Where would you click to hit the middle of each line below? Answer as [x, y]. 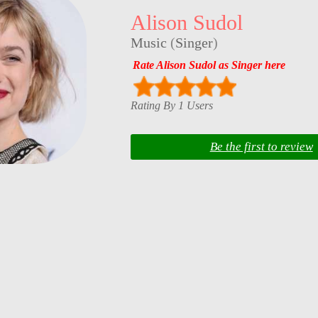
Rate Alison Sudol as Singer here [209, 65]
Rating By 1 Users [171, 105]
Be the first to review [261, 147]
